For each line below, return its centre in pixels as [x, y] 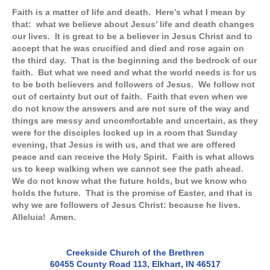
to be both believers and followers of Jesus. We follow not [133, 85]
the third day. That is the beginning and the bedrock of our [134, 61]
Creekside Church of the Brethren [135, 253]
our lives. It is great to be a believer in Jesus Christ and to [132, 36]
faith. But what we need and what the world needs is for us [134, 73]
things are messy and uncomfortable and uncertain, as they [135, 121]
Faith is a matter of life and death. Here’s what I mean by [129, 12]
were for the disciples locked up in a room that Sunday [125, 133]
